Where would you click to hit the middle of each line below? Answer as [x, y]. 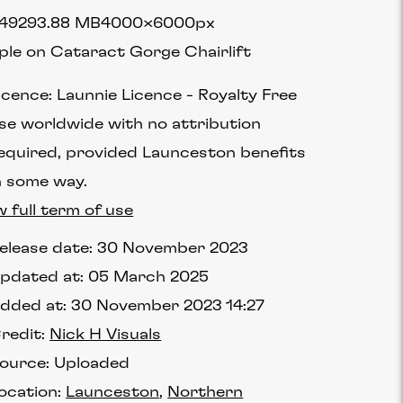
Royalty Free [248, 95]
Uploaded [92, 363]
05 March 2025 [149, 277]
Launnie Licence [120, 95]
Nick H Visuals [106, 335]
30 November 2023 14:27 [168, 306]
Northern [206, 392]
